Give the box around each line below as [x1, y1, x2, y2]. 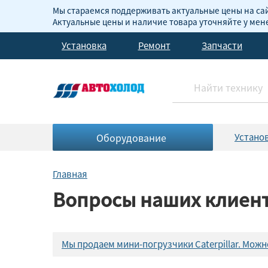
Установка [62, 39, 106, 52]
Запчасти [202, 39, 242, 52]
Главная [53, 167, 87, 181]
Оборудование [96, 130, 166, 145]
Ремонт [138, 39, 170, 52]
